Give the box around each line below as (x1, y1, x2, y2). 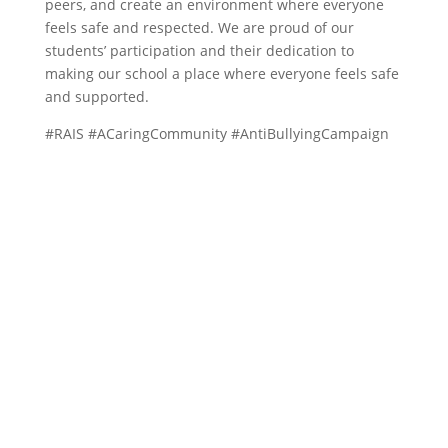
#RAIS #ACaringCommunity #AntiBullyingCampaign (44, 124, 389, 143)
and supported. (44, 87, 149, 106)
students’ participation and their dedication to (44, 41, 354, 60)
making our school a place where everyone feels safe (44, 64, 399, 83)
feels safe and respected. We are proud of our (44, 18, 354, 37)
